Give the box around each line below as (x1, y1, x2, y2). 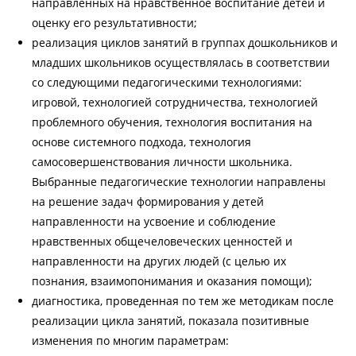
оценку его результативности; (32, 14, 197, 30)
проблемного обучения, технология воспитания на (32, 114, 312, 130)
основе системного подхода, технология (32, 133, 251, 149)
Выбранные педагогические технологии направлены (32, 173, 326, 189)
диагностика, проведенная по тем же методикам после (32, 292, 334, 308)
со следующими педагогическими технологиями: (32, 74, 302, 90)
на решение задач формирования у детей (32, 193, 264, 209)
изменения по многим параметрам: (32, 332, 229, 348)
